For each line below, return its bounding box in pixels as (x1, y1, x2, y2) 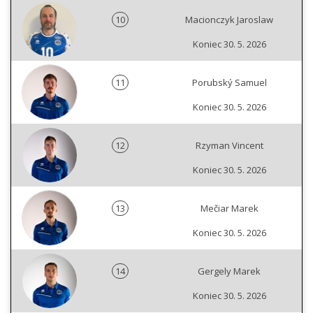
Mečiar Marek (200, 202, 259, 215)
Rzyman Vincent (195, 139, 263, 152)
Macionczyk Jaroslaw (185, 13, 273, 27)
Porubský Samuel (191, 76, 267, 89)
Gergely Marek (198, 265, 261, 278)
